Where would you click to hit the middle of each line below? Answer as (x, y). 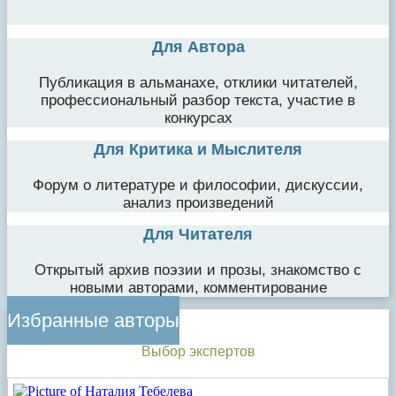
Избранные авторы (93, 320)
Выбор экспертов (198, 351)
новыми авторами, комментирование (198, 287)
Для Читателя (198, 234)
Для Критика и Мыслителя (198, 149)
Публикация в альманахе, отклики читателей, (198, 82)
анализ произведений (198, 202)
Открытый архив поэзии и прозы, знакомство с (198, 270)
